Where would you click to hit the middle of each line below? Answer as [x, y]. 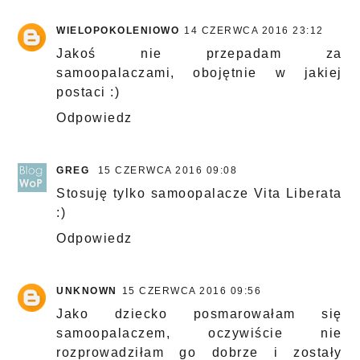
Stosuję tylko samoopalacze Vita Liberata [199, 194]
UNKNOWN [87, 291]
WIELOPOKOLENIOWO [118, 31]
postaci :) [88, 92]
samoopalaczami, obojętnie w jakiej [199, 73]
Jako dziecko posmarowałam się [199, 314]
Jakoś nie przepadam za [199, 54]
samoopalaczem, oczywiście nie [199, 333]
